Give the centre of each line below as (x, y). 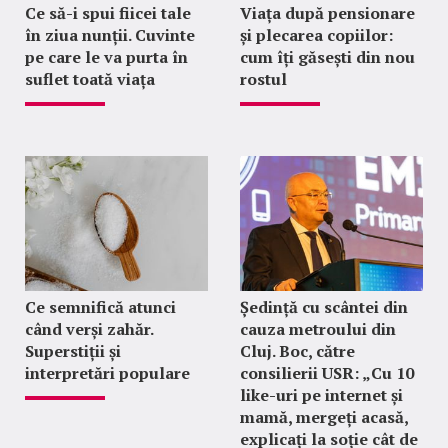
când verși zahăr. (89, 329)
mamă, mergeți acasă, (323, 417)
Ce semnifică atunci (100, 307)
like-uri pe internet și (321, 395)
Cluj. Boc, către (297, 351)
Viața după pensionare (327, 13)
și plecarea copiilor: (316, 35)
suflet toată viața (90, 79)
